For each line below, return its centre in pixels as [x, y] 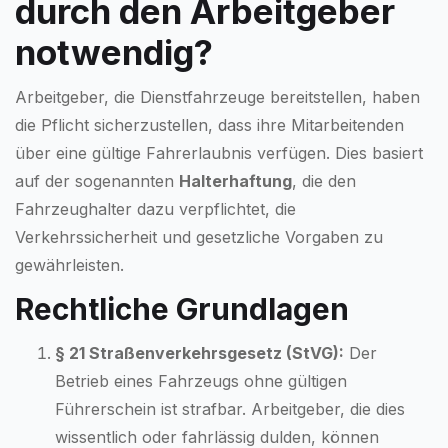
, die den [324, 180]
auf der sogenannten [97, 180]
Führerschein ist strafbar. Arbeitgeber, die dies [230, 408]
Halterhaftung [235, 180]
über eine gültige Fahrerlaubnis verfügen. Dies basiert [219, 152]
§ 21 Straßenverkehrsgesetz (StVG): [199, 352]
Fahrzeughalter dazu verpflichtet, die [155, 208]
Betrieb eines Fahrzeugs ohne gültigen [201, 380]
